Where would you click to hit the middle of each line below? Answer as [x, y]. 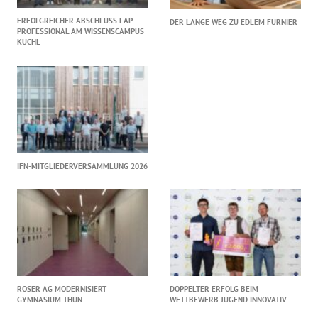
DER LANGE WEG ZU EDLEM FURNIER [234, 22]
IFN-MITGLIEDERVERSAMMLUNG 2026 [83, 166]
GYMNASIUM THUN [50, 299]
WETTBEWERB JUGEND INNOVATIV [228, 299]
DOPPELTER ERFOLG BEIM [214, 289]
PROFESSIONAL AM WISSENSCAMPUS [81, 32]
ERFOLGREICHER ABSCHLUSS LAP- [77, 21]
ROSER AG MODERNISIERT [62, 289]
